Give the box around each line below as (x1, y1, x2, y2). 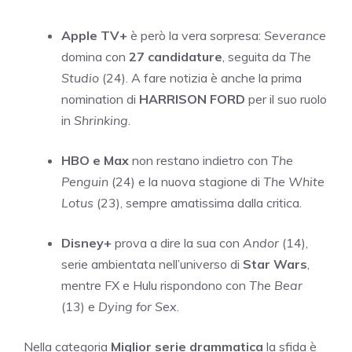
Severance (264, 27, 326, 44)
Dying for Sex (98, 299, 177, 315)
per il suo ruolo (245, 91, 327, 108)
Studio (61, 70, 99, 86)
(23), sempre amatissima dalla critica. (93, 195, 302, 211)
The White (263, 174, 324, 190)
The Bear (249, 277, 302, 294)
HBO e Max (61, 152, 129, 169)
